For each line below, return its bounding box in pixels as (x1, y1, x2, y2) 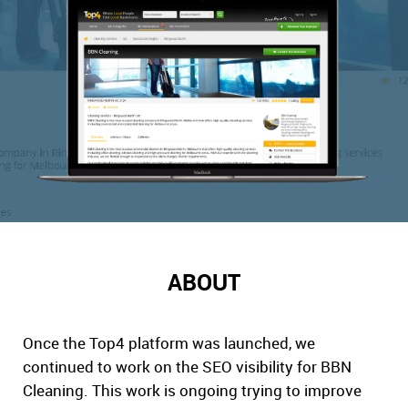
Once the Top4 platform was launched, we (23, 331, 315, 353)
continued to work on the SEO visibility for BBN (23, 355, 352, 377)
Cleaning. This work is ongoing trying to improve (23, 379, 362, 401)
